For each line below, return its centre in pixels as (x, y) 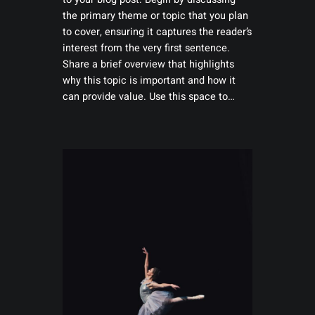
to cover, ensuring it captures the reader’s (157, 32)
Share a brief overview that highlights (148, 65)
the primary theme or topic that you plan (155, 16)
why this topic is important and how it (149, 81)
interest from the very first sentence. (146, 49)
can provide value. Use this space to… (148, 97)
